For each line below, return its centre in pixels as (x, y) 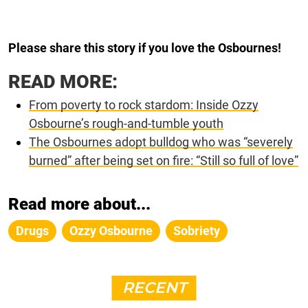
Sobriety (197, 231)
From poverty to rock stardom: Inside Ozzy (144, 105)
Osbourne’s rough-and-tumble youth (126, 124)
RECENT (154, 288)
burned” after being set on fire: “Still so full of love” (164, 161)
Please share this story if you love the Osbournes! (145, 48)
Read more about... (79, 205)
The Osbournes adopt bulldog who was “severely (161, 142)
